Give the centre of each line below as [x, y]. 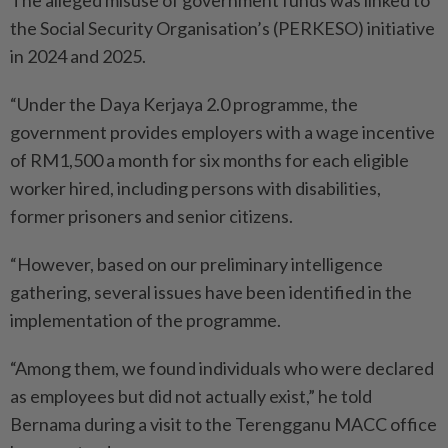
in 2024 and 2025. [78, 56]
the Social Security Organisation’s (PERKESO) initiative [222, 28]
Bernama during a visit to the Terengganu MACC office [223, 424]
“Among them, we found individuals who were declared [222, 368]
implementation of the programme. [145, 320]
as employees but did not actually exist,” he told [191, 396]
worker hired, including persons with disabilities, [195, 188]
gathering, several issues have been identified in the [211, 292]
